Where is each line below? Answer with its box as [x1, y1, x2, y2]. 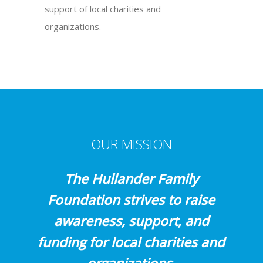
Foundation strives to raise [48, 190, 215, 209]
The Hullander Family [64, 169, 198, 188]
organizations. [45, 21, 102, 32]
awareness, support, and [53, 211, 209, 230]
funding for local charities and [38, 232, 225, 251]
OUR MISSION [90, 135, 172, 154]
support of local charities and [45, 3, 161, 15]
